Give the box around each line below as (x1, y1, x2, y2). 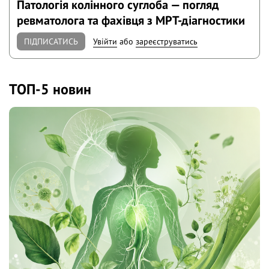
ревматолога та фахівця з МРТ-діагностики (17, 12, 246, 29)
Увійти (93, 35, 118, 47)
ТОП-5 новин (9, 79, 91, 98)
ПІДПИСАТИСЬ (24, 35, 79, 47)
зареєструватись (136, 35, 198, 47)
